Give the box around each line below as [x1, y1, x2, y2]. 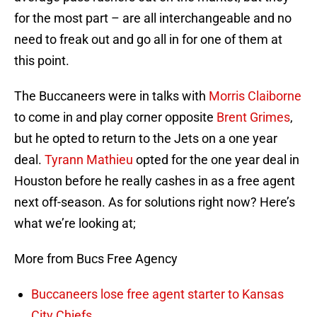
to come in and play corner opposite [14, 110, 217, 125]
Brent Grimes [217, 110, 290, 125]
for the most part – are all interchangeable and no [14, 11, 292, 26]
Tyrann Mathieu [45, 152, 133, 168]
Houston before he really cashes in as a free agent [14, 173, 295, 189]
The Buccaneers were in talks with [14, 88, 209, 104]
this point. [14, 53, 69, 69]
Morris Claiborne [209, 88, 301, 104]
